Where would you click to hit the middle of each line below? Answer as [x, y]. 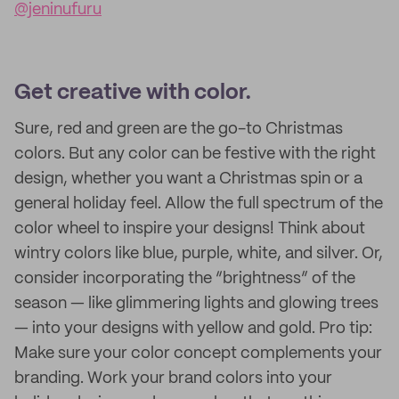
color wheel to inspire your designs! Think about [190, 229]
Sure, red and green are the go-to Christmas [179, 129]
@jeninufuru [58, 10]
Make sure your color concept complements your [198, 354]
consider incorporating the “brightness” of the [185, 279]
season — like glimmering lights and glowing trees [196, 304]
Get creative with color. [133, 93]
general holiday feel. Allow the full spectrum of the [199, 204]
